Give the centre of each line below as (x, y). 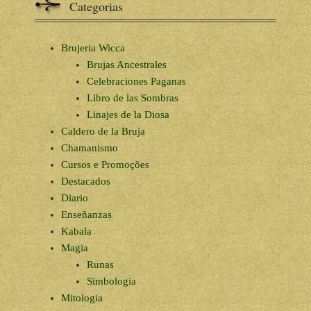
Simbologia (111, 281)
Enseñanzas (86, 214)
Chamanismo (89, 148)
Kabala (76, 231)
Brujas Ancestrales (127, 64)
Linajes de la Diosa (128, 114)
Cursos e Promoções (105, 164)
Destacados (85, 181)
